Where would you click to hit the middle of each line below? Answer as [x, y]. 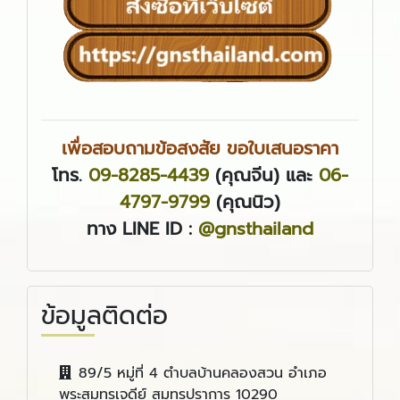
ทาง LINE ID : [142, 228]
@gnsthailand [256, 228]
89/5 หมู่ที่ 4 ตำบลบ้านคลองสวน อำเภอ [203, 373]
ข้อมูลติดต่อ [104, 315]
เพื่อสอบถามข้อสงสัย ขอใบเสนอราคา [200, 148]
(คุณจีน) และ [264, 175]
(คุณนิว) [245, 201]
